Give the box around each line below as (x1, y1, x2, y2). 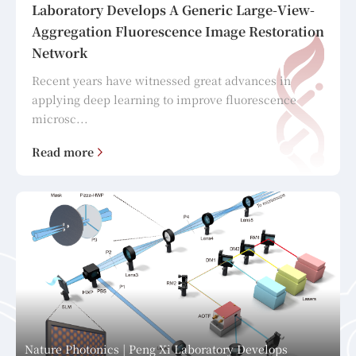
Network (32, 44, 87, 63)
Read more (32, 144, 94, 161)
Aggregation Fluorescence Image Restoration (32, 22, 324, 41)
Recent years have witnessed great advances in (32, 72, 291, 89)
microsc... (32, 110, 88, 127)
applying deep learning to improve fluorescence (32, 91, 296, 108)
